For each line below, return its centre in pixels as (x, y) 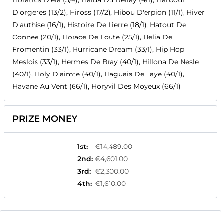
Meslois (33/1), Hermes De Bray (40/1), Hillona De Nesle (106, 62)
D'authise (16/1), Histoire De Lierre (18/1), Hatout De (99, 25)
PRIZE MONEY (45, 119)
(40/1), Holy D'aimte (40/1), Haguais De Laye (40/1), (98, 74)
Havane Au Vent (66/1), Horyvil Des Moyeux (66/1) (96, 87)
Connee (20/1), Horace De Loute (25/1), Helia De (92, 37)
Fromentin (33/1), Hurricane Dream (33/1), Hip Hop (98, 50)
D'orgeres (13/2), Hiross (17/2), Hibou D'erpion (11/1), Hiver (109, 13)
